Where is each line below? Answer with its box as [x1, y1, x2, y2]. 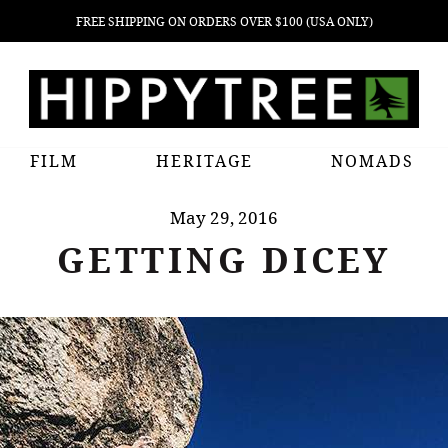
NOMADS [331, 150, 414, 172]
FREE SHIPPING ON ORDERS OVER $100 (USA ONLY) [75, 13, 373, 30]
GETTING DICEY [56, 236, 392, 283]
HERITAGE [156, 150, 253, 172]
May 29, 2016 [170, 206, 278, 229]
